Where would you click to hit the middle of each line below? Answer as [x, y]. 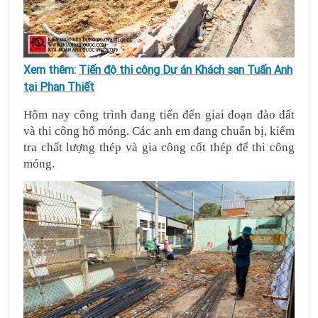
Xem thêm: [51, 69]
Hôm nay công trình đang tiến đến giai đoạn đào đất [159, 114]
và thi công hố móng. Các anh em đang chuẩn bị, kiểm [159, 131]
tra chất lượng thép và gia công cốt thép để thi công [159, 147]
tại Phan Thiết [59, 86]
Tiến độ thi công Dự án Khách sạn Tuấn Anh [186, 69]
